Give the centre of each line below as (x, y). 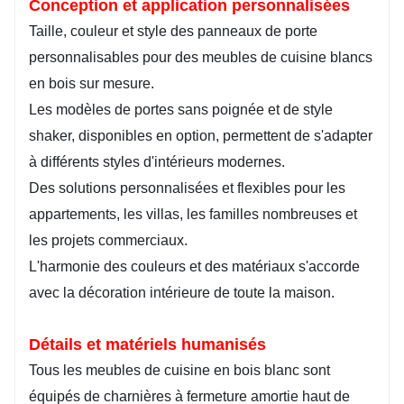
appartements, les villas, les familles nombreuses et (193, 215)
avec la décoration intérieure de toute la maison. (182, 293)
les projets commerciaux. (108, 241)
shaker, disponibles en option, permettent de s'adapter (201, 136)
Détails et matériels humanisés (147, 345)
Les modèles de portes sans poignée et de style (181, 110)
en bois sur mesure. (92, 84)
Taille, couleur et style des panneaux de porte (173, 32)
